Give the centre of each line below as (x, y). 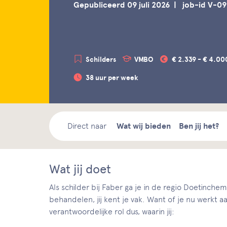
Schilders (101, 60)
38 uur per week (112, 78)
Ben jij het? (199, 126)
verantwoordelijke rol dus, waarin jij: (112, 212)
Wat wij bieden (144, 126)
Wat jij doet (80, 169)
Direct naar (87, 126)
